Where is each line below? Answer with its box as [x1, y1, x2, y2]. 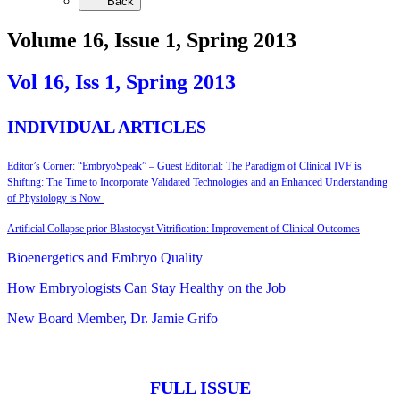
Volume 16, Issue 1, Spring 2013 [7, 28, 296, 52]
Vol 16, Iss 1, [7, 70, 126, 94]
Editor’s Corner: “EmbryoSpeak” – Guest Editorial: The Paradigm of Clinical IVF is [7, 159, 362, 172]
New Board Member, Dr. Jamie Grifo [7, 310, 218, 326]
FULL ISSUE [149, 377, 251, 397]
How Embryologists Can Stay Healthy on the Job [7, 279, 286, 296]
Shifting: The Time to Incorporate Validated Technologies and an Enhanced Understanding [7, 175, 387, 188]
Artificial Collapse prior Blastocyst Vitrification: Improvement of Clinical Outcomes [7, 221, 360, 235]
